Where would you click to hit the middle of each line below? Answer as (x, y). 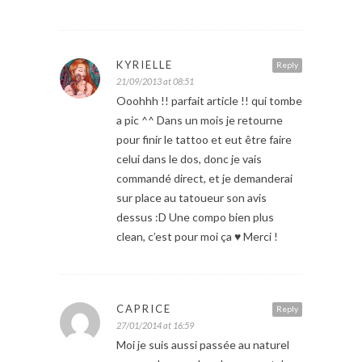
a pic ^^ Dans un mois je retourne (200, 120)
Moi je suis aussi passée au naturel (203, 344)
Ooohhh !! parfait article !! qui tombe (209, 100)
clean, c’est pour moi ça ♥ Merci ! (197, 236)
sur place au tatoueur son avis (192, 197)
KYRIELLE (145, 64)
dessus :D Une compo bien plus (195, 217)
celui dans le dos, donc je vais (189, 158)
